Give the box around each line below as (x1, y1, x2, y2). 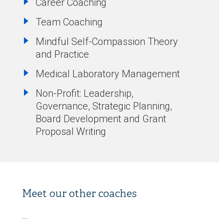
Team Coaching (35, 16, 103, 28)
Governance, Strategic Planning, (35, 100, 172, 112)
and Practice (35, 48, 89, 60)
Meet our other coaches (22, 187, 137, 200)
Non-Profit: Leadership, (35, 88, 133, 99)
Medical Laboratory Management (35, 68, 180, 80)
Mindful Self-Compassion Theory (35, 36, 178, 47)
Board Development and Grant (35, 113, 166, 125)
